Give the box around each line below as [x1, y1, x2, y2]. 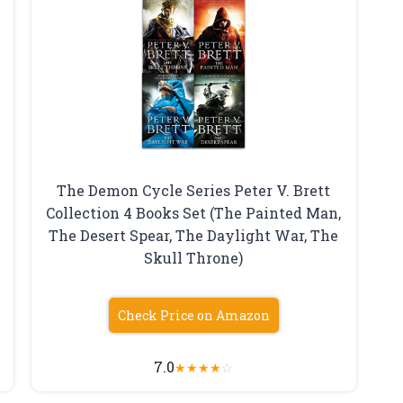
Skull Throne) [144, 248, 244, 268]
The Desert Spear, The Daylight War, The [49, 226, 339, 246]
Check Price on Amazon [117, 307, 270, 325]
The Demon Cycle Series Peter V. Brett [57, 181, 331, 201]
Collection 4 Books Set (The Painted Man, [46, 203, 342, 223]
